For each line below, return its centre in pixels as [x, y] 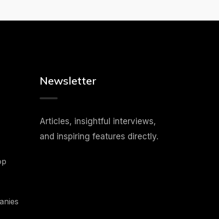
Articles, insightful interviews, [98, 121]
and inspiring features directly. [99, 136]
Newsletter [68, 81]
